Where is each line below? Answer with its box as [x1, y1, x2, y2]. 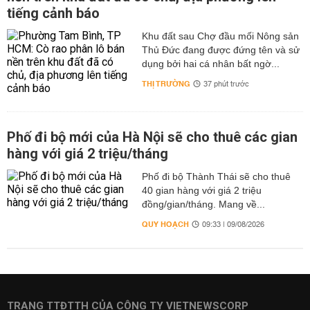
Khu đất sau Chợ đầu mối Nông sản [141, 30, 299, 42]
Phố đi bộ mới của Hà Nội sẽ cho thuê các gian [7, 129, 298, 145]
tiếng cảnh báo [7, 5, 100, 21]
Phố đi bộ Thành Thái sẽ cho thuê [141, 171, 291, 182]
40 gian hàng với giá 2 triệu [141, 185, 262, 196]
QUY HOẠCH [141, 217, 189, 232]
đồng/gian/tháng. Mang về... [141, 199, 265, 210]
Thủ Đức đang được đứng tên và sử [141, 44, 300, 55]
